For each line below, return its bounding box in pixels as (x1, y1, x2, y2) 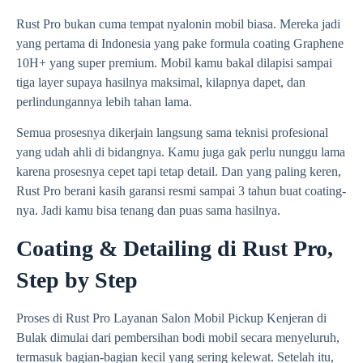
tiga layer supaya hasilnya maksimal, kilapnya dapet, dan (16, 75, 305, 89)
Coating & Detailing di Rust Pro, (16, 235, 333, 261)
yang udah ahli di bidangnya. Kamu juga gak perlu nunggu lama (16, 145, 345, 160)
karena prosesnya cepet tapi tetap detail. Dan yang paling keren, (16, 164, 341, 179)
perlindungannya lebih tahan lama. (16, 94, 192, 109)
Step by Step (16, 267, 138, 293)
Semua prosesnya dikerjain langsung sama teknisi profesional (16, 126, 328, 140)
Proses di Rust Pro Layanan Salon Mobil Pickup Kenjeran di (16, 310, 327, 325)
